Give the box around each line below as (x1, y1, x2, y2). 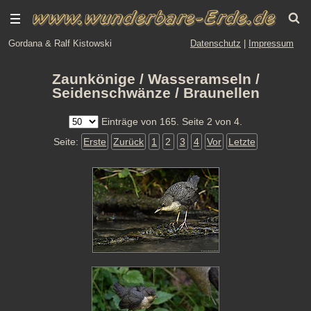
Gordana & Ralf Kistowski (8, 38, 112, 49)
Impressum (249, 38, 294, 49)
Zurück (113, 136, 144, 148)
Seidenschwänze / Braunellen (51, 85, 260, 101)
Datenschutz (190, 38, 241, 49)
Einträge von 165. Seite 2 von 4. (99, 115, 242, 127)
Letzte (228, 136, 255, 148)
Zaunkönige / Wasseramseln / (51, 71, 260, 87)
